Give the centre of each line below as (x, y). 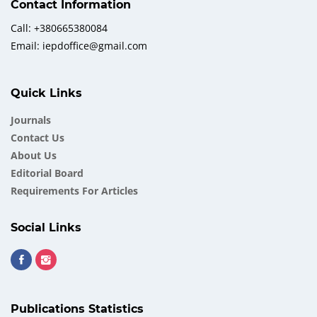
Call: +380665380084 (59, 28)
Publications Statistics (77, 309)
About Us (34, 155)
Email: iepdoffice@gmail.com (79, 46)
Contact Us (38, 138)
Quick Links (46, 93)
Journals (31, 120)
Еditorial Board (47, 173)
